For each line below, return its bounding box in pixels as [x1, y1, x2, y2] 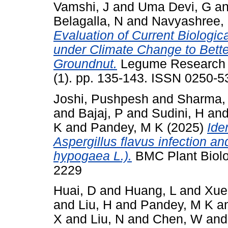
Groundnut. [53, 56, 117, 71]
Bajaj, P [78, 106, 123, 120]
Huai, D [53, 184, 96, 198]
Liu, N [91, 212, 124, 226]
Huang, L [125, 184, 176, 198]
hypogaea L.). [53, 149, 132, 163]
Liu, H [78, 198, 112, 212]
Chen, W [153, 212, 203, 226]
